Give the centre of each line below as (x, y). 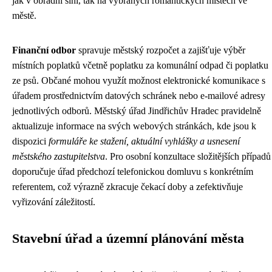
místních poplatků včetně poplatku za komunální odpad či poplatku (140, 66)
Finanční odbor (44, 50)
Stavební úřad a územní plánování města (128, 239)
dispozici (30, 141)
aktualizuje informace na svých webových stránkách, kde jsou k (134, 126)
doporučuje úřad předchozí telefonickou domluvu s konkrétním (133, 172)
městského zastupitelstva (59, 157)
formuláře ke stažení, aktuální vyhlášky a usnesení (144, 141)
